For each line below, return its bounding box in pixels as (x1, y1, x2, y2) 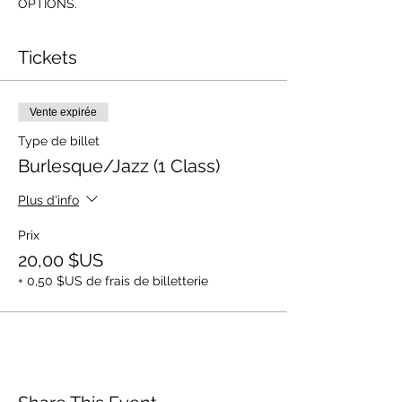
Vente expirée (30, 106, 97, 118)
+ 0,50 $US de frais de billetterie (18, 274, 208, 288)
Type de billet (18, 134, 100, 148)
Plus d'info (18, 192, 79, 207)
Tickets (18, 47, 77, 68)
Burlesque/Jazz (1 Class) (18, 155, 220, 177)
